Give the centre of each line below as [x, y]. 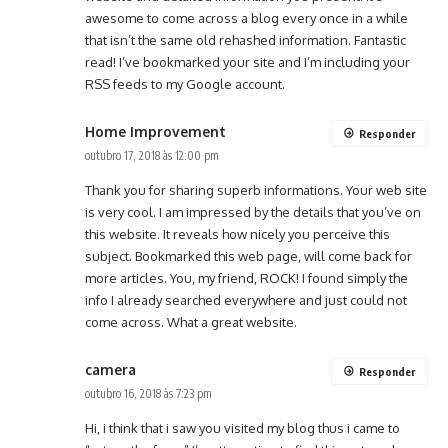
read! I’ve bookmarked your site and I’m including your [247, 62]
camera [110, 370]
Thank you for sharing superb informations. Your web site [256, 190]
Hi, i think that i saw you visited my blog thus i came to [242, 428]
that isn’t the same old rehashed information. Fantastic [245, 40]
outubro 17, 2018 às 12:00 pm [152, 156]
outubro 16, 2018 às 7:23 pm [148, 394]
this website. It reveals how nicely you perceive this [237, 234]
